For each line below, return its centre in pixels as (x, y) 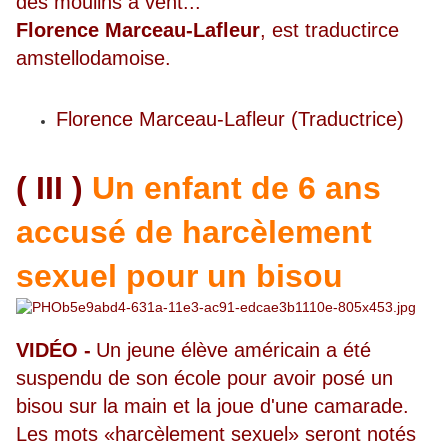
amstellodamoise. (93, 58)
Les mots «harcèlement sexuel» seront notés (216, 434)
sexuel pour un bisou (179, 276)
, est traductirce (329, 30)
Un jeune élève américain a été (233, 350)
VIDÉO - (53, 350)
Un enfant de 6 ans (236, 188)
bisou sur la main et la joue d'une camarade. (212, 406)
